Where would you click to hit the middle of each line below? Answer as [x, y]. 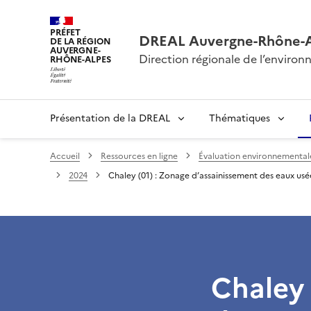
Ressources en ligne [139, 156]
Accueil [65, 156]
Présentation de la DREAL [110, 118]
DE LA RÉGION [81, 41]
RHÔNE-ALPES [81, 59]
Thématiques [239, 118]
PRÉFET [66, 32]
